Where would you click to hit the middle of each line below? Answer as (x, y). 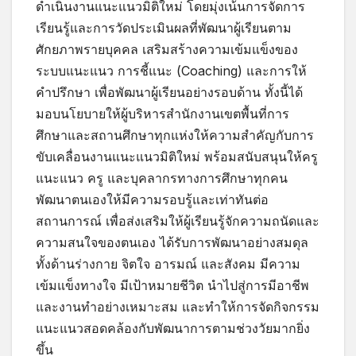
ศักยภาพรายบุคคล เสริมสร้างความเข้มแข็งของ (167, 50)
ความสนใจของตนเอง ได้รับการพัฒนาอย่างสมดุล (172, 243)
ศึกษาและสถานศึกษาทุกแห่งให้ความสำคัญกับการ (175, 135)
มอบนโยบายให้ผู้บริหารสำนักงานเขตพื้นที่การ (163, 114)
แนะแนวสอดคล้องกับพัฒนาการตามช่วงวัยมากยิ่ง (173, 329)
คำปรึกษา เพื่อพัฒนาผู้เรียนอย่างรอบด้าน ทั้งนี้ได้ (169, 93)
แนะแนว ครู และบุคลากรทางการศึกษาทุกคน (162, 178)
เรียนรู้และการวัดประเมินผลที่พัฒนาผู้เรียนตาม (164, 28)
